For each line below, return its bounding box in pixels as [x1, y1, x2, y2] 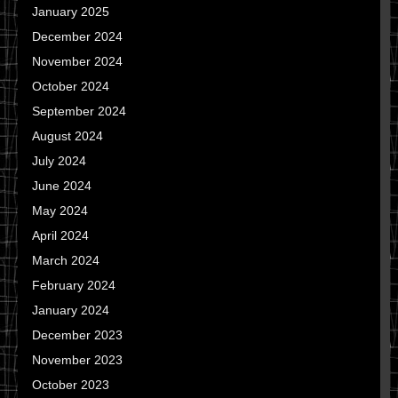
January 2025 [32, 4, 109, 19]
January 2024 [32, 303, 109, 317]
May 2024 [32, 203, 88, 218]
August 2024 [32, 129, 103, 143]
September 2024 [32, 104, 126, 118]
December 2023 [32, 328, 123, 342]
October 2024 [32, 79, 109, 93]
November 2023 [32, 353, 123, 367]
